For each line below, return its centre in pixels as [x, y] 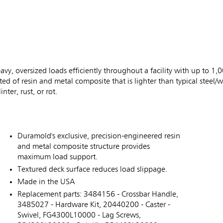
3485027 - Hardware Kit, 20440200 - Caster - [94, 205]
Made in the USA [46, 182]
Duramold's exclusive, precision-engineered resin [99, 137]
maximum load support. [57, 158]
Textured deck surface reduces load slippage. [92, 170]
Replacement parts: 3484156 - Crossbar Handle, [98, 195]
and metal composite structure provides [84, 147]
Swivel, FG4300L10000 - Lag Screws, [79, 216]
